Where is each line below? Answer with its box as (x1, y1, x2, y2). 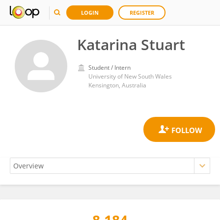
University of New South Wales (88, 72, 172, 81)
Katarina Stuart (77, 34, 185, 55)
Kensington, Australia (88, 81, 146, 89)
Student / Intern (88, 63, 131, 72)
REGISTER (130, 9, 154, 16)
